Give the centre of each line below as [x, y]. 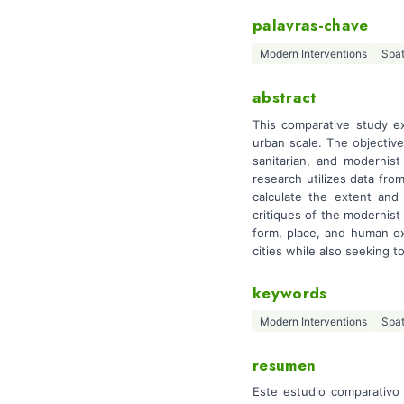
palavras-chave [311, 26]
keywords [290, 293]
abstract [285, 98]
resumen [285, 365]
